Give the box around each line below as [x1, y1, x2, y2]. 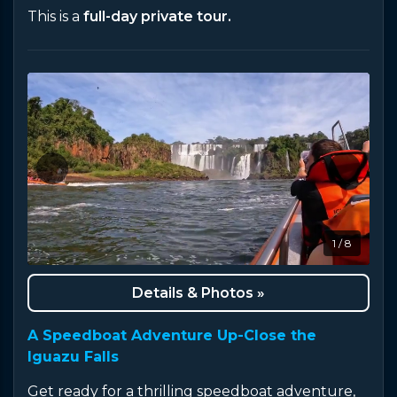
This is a [27, 7, 80, 25]
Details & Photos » [132, 284, 265, 301]
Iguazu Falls [27, 348, 119, 365]
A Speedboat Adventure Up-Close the [27, 327, 316, 344]
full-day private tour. [80, 7, 231, 25]
